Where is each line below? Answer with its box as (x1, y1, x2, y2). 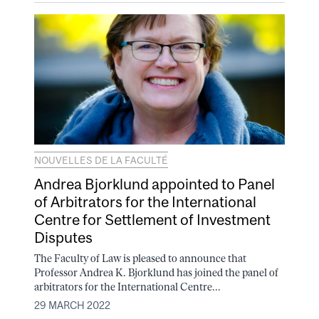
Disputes (34, 229, 93, 246)
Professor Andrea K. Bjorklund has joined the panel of (34, 266, 278, 278)
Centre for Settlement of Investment (34, 211, 271, 229)
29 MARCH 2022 (34, 300, 110, 312)
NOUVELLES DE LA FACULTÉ (34, 155, 168, 167)
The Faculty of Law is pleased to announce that (34, 252, 246, 264)
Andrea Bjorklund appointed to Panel (34, 175, 275, 193)
